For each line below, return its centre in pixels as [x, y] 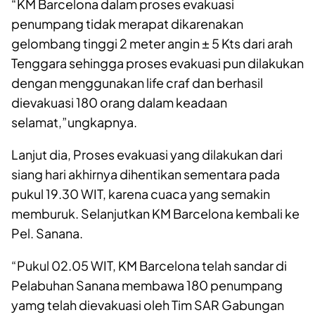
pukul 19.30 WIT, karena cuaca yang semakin [141, 193]
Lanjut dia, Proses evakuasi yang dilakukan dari [147, 154]
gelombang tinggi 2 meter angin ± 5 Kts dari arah [152, 43]
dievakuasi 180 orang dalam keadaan [119, 102]
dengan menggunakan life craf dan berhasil [137, 82]
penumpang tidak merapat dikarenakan [127, 23]
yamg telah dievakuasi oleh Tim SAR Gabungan [148, 304]
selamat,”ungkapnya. [74, 122]
